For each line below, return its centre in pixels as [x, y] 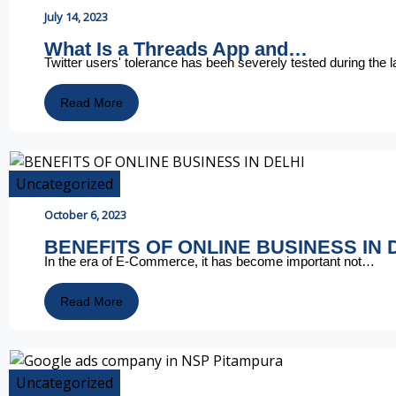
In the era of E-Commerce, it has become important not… [209, 261]
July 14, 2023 [76, 16]
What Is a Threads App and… [176, 49]
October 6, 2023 [85, 215]
